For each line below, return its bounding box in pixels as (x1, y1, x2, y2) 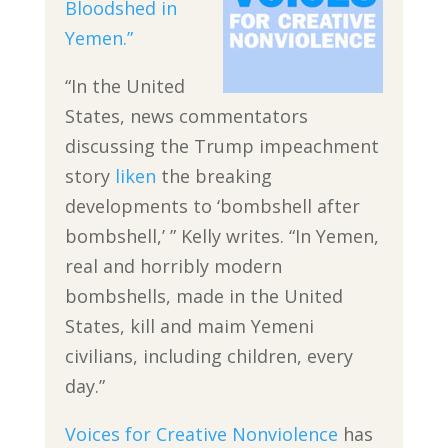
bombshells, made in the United (64, 284, 343, 309)
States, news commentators (64, 104, 308, 129)
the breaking (155, 164, 272, 189)
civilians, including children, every (64, 344, 353, 369)
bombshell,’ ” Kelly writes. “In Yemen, (64, 224, 379, 249)
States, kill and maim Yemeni (64, 314, 314, 339)
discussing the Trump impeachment (64, 134, 379, 159)
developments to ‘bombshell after (64, 194, 360, 219)
